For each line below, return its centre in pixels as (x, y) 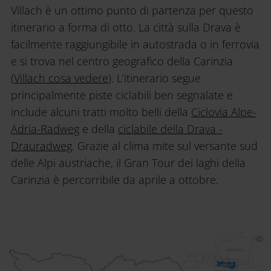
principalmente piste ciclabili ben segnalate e (122, 95)
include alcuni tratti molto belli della (101, 112)
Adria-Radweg (45, 129)
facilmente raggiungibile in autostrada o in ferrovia (135, 44)
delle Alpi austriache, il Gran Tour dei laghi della (128, 163)
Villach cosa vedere (61, 78)
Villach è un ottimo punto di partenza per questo (132, 11)
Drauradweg (41, 146)
